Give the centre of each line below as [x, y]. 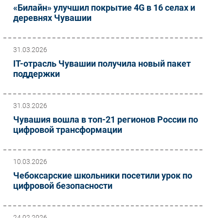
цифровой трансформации [68, 130]
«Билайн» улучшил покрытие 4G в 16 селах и [104, 8]
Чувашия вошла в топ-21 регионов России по [106, 119]
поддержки [36, 74]
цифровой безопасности [63, 186]
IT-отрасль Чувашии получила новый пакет [102, 64]
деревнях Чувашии [52, 18]
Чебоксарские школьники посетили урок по [103, 175]
